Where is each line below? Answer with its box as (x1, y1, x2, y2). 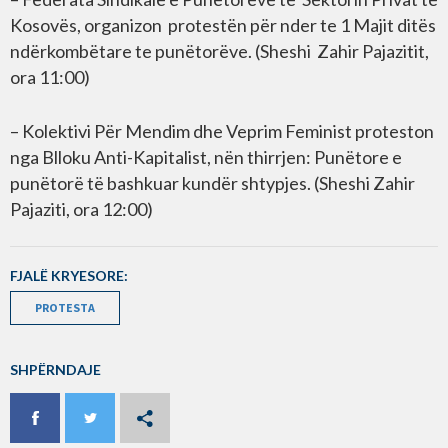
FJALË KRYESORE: (10, 266, 128, 284)
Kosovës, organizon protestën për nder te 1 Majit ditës (10, 13, 436, 36)
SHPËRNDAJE (10, 360, 101, 378)
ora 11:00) (10, 65, 90, 88)
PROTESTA (35, 299, 95, 315)
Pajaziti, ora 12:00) (10, 197, 153, 220)
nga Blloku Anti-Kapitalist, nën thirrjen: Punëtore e (10, 145, 402, 168)
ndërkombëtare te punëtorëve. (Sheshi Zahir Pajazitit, (10, 39, 429, 62)
